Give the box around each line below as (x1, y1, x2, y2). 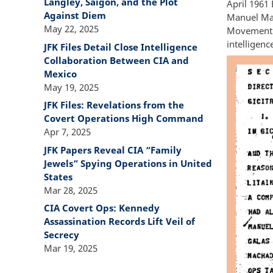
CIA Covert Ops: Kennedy (44, 202, 160, 214)
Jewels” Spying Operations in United (44, 157, 212, 169)
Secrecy (44, 229, 79, 241)
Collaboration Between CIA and (44, 54, 189, 66)
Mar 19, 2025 (44, 242, 97, 255)
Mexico (44, 67, 77, 80)
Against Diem (44, 9, 106, 22)
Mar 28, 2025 (44, 183, 97, 196)
